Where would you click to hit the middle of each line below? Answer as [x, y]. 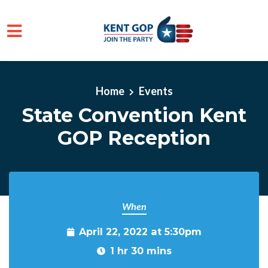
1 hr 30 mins [141, 251]
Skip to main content [56, 63]
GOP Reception [134, 138]
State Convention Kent [134, 115]
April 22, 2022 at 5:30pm [140, 232]
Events [156, 91]
